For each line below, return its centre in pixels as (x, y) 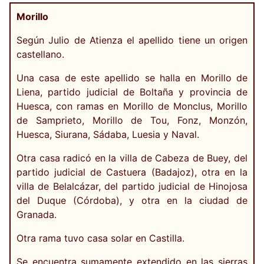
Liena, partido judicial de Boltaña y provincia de (132, 92)
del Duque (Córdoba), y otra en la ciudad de (132, 200)
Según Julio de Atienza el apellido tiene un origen (132, 40)
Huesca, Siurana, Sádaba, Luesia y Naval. (108, 134)
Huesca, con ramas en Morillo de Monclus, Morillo (132, 106)
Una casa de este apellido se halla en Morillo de (132, 78)
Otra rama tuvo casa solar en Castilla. (100, 238)
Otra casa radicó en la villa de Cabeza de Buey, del (132, 158)
